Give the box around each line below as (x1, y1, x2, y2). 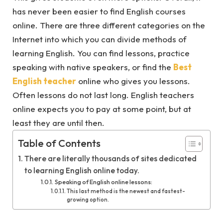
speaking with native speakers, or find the (12, 62, 173, 72)
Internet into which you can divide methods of (12, 34, 187, 44)
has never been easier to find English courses (12, 6, 186, 16)
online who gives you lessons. (76, 76, 190, 86)
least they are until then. (12, 117, 105, 128)
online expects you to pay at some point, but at (12, 104, 191, 114)
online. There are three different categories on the (12, 20, 205, 30)
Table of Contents (18, 137, 101, 150)
